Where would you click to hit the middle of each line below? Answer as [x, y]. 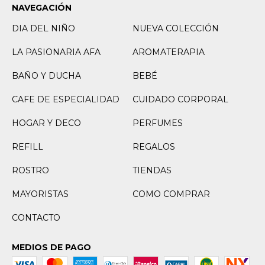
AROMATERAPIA [169, 52]
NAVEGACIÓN [42, 8]
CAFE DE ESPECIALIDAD [66, 99]
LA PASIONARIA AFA [56, 52]
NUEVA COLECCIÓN [176, 28]
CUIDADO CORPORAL [180, 99]
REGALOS [154, 147]
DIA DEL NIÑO [43, 28]
